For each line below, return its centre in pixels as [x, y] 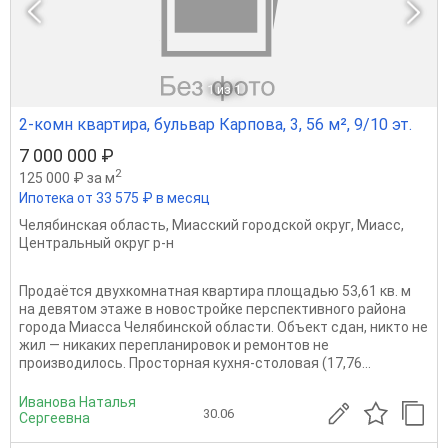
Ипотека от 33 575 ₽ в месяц [114, 197]
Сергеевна [54, 417]
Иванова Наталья [77, 401]
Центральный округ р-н [96, 242]
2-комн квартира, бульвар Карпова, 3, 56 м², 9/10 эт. [215, 124]
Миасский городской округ [261, 224]
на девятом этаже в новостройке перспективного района [212, 308]
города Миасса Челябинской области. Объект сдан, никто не [223, 326]
